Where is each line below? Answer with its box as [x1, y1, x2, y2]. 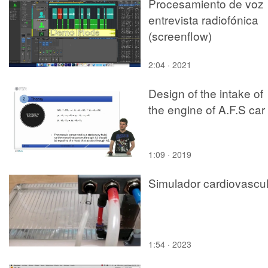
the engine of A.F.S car [148, 100, 265, 117]
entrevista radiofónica [148, 11, 258, 28]
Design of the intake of [148, 84, 263, 101]
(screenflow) [148, 27, 212, 44]
